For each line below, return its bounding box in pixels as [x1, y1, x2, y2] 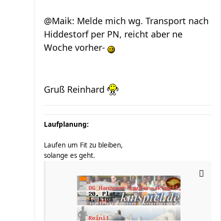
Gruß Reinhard [44, 83, 107, 95]
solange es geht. [44, 151, 95, 160]
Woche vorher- [44, 41, 108, 53]
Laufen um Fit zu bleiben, [44, 141, 123, 149]
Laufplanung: [44, 120, 89, 129]
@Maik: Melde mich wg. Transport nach [44, 15, 209, 27]
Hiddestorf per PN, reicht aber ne [44, 28, 183, 40]
